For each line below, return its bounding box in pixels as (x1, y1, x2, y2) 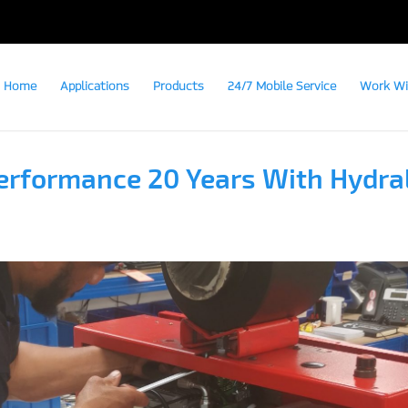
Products (153, 79, 204, 93)
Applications (60, 79, 129, 93)
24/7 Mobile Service (228, 79, 336, 93)
